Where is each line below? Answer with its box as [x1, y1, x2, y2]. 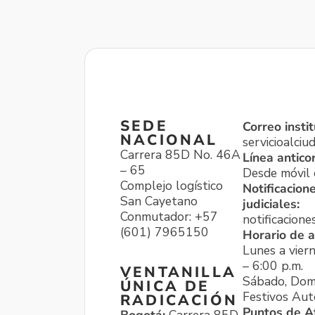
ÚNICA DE [120, 276, 210, 296]
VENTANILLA [120, 262, 236, 282]
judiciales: [242, 195, 300, 212]
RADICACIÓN [120, 290, 238, 310]
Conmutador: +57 [120, 208, 218, 225]
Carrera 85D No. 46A [120, 146, 240, 163]
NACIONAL [120, 130, 218, 150]
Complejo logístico [120, 177, 223, 194]
